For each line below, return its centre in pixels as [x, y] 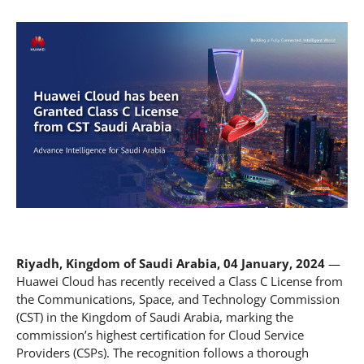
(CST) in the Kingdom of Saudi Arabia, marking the [155, 317]
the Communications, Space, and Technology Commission [178, 299]
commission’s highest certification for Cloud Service [160, 335]
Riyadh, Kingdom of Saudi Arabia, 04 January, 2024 [171, 264]
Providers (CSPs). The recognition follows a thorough [162, 353]
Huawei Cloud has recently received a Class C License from [180, 282]
